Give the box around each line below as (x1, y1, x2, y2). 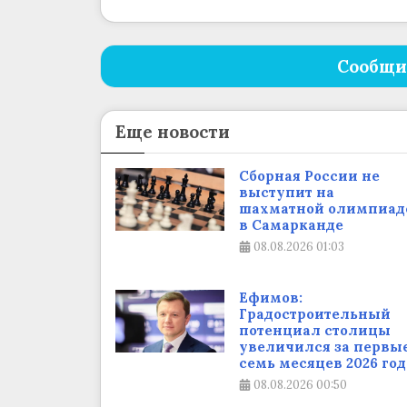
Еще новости (114, 121, 230, 144)
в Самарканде (238, 216, 343, 234)
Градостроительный (238, 305, 391, 323)
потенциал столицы (238, 322, 391, 340)
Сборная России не (238, 167, 380, 185)
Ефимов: (238, 289, 303, 307)
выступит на (238, 184, 334, 202)
